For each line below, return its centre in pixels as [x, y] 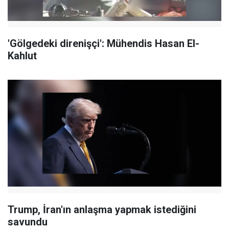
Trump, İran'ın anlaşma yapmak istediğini [102, 209]
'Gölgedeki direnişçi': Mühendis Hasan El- [104, 44]
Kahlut [22, 56]
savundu [28, 222]
